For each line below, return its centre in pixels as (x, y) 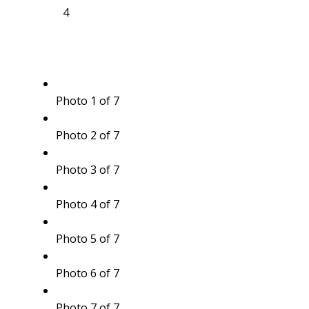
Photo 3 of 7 (87, 170)
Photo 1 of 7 (87, 101)
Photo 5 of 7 (87, 239)
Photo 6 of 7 (87, 273)
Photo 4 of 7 (87, 205)
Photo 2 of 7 (87, 136)
